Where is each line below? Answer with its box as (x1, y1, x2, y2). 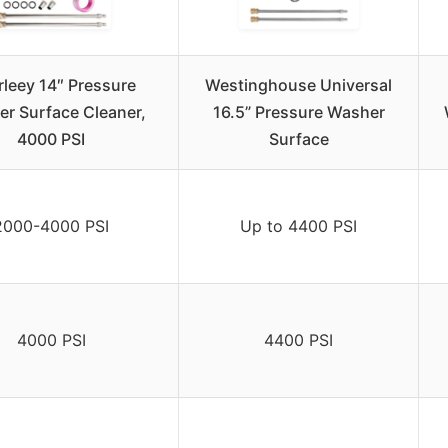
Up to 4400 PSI (240, 216, 357, 237)
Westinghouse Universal (205, 75, 392, 96)
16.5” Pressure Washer (212, 102, 385, 123)
